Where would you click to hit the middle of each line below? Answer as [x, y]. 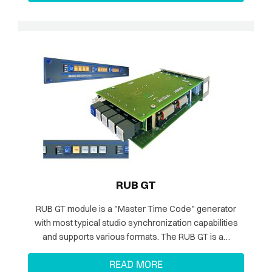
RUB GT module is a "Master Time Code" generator [136, 209]
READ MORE [136, 264]
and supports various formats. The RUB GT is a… [195, 237]
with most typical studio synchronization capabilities [136, 223]
